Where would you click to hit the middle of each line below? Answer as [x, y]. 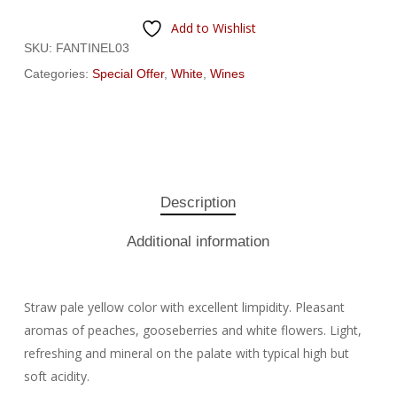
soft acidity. [56, 376]
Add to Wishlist [213, 27]
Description [198, 202]
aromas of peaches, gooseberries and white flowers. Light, [192, 330]
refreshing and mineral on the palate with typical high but [186, 353]
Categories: [58, 73]
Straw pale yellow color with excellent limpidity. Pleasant [184, 307]
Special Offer [128, 73]
